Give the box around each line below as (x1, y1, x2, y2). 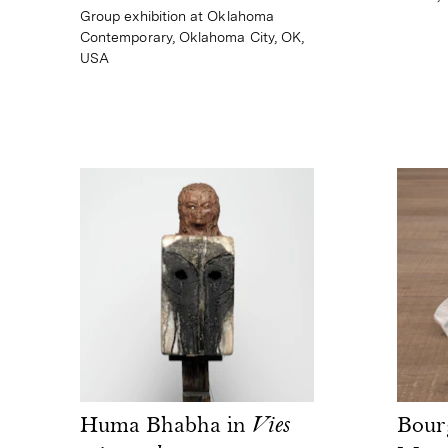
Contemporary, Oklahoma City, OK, (80, 28, 305, 45)
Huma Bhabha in (80, 414, 252, 439)
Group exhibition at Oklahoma (80, 7, 274, 24)
